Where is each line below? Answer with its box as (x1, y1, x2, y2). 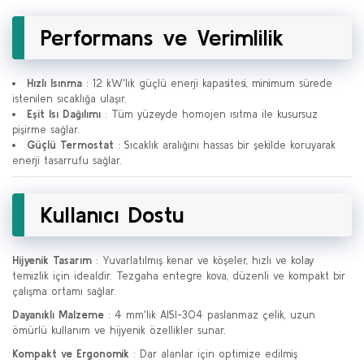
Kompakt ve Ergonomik (12, 348, 129, 360)
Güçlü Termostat (27, 139, 114, 151)
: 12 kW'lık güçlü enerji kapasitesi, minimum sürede (82, 77, 332, 89)
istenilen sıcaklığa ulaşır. (12, 93, 127, 105)
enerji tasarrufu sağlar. (12, 154, 122, 167)
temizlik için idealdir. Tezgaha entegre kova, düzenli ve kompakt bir (12, 270, 345, 282)
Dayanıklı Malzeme (12, 309, 104, 321)
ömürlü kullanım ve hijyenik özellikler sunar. (12, 324, 226, 336)
